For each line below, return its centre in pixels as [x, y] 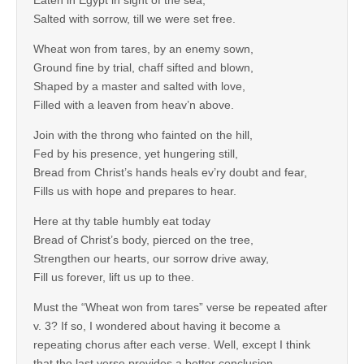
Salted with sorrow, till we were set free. [134, 19]
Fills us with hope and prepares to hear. [135, 191]
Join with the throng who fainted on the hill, [143, 135]
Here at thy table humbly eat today [122, 221]
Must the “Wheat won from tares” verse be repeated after [180, 308]
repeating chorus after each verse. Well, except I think [172, 345]
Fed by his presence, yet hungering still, [136, 154]
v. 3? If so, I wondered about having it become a [157, 326]
